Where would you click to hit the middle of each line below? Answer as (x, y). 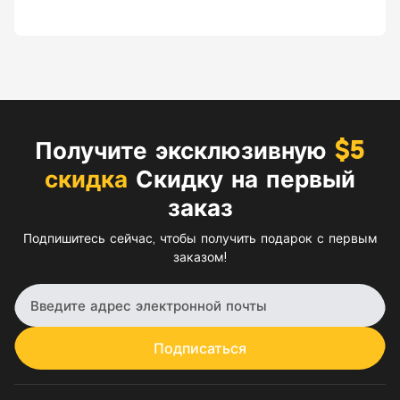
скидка (86, 179)
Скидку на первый (242, 179)
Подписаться (200, 349)
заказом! (200, 257)
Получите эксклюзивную (185, 150)
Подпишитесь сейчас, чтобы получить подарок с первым (200, 238)
